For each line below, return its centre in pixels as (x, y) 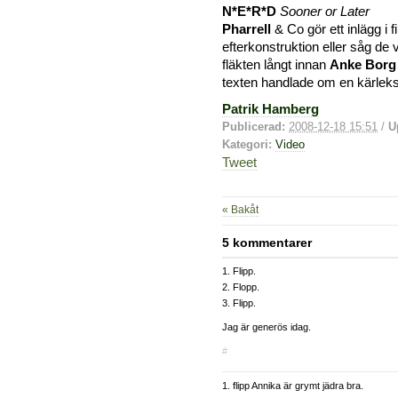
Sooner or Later (325, 12)
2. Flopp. (241, 287)
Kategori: (247, 145)
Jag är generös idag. (267, 327)
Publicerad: (254, 127)
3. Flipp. (239, 303)
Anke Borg (363, 65)
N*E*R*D (249, 12)
